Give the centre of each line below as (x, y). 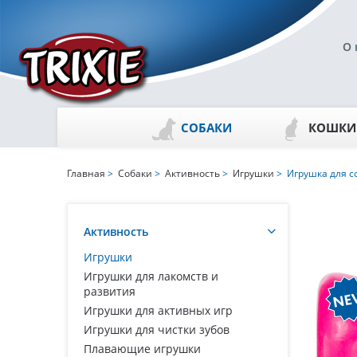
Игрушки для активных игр (158, 310)
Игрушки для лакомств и (151, 276)
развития (110, 291)
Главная (86, 173)
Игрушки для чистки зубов (157, 330)
